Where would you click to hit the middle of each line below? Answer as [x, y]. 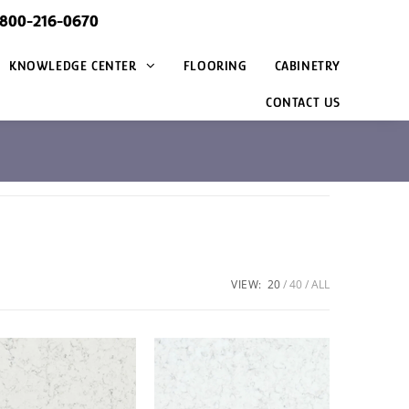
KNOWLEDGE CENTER [75, 65]
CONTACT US [303, 102]
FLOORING [215, 65]
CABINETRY [307, 65]
